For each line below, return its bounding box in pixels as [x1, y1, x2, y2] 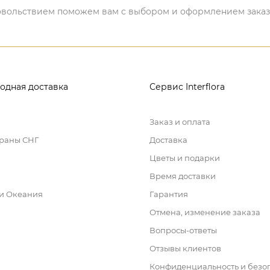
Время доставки [149, 171, 216, 181]
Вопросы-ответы [149, 225, 217, 235]
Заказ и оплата [149, 117, 210, 127]
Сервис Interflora [149, 81, 225, 92]
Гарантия [149, 189, 188, 199]
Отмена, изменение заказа [149, 207, 260, 217]
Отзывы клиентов [149, 243, 221, 253]
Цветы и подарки [149, 153, 220, 163]
